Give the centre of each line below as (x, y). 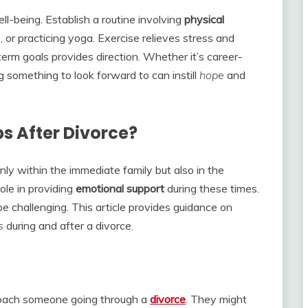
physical (204, 20)
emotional (100, 189)
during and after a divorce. (68, 226)
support (145, 189)
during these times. (212, 189)
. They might (216, 299)
